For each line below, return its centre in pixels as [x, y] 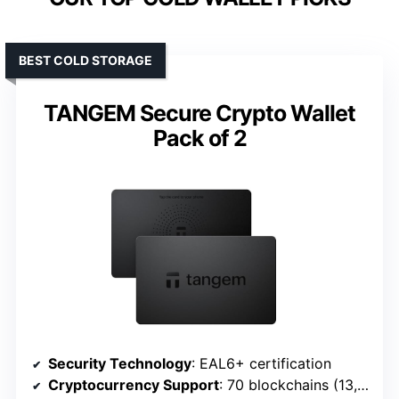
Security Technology [120, 364]
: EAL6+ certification [261, 364]
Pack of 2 [199, 138]
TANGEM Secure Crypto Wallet [199, 114]
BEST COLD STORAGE [85, 61]
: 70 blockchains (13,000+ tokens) [288, 385]
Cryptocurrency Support [134, 385]
